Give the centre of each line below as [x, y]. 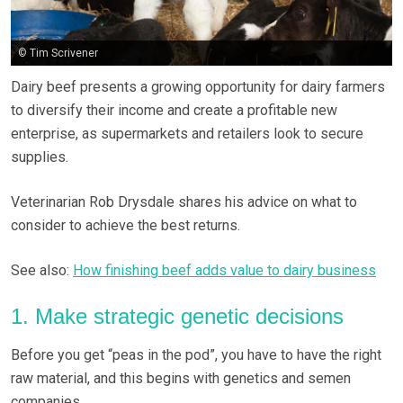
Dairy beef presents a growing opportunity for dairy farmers [198, 87]
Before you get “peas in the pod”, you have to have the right [196, 355]
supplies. [40, 157]
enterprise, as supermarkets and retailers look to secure [187, 134]
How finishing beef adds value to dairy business [224, 271]
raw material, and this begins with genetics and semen [181, 379]
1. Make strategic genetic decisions [177, 317]
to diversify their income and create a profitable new [174, 111]
